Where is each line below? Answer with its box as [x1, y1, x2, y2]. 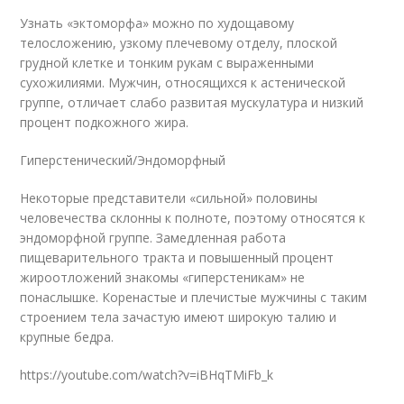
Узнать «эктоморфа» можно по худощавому [20, 14, 295, 32]
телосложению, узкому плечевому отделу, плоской [20, 34, 338, 51]
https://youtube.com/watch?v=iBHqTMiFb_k [20, 366, 274, 383]
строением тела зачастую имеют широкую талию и [20, 308, 337, 326]
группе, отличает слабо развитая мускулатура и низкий [20, 94, 364, 111]
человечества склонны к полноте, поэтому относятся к [20, 209, 366, 226]
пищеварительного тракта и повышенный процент [20, 249, 335, 266]
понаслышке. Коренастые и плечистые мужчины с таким [20, 289, 368, 306]
